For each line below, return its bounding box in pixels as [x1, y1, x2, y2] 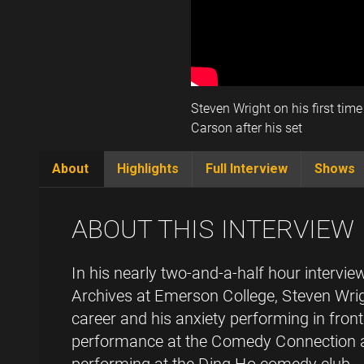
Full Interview [206, 160, 288, 176]
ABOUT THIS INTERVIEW [71, 214, 354, 245]
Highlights [117, 160, 179, 176]
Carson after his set [191, 119, 303, 136]
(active [52, 180, 93, 196]
